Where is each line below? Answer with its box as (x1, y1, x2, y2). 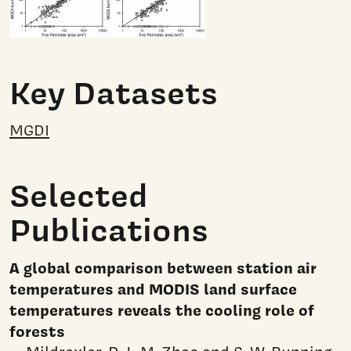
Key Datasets (9, 71, 218, 115)
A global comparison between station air (9, 256, 317, 278)
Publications (9, 207, 208, 251)
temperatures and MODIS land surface (9, 277, 297, 299)
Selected (9, 172, 148, 217)
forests (9, 320, 68, 342)
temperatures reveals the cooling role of (9, 299, 314, 320)
